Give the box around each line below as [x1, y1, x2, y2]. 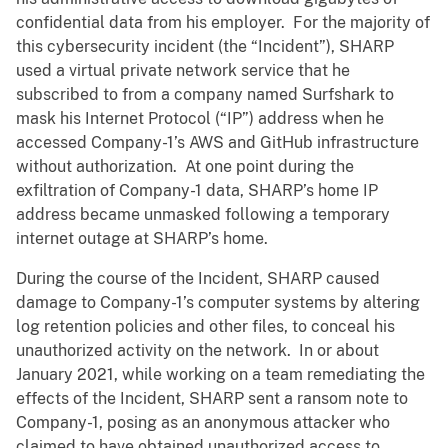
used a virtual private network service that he [16, 61, 350, 81]
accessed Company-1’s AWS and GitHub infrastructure [16, 133, 419, 153]
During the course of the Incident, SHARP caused [16, 269, 380, 289]
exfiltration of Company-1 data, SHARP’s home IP [16, 181, 378, 201]
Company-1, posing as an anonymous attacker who [16, 413, 390, 433]
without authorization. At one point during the [16, 157, 354, 177]
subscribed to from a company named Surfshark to [16, 85, 394, 105]
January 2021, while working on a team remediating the [16, 365, 425, 385]
